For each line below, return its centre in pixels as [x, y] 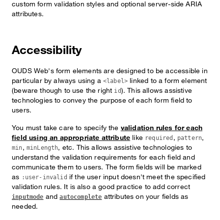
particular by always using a [57, 80]
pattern [190, 138]
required [159, 138]
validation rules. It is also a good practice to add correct [101, 186]
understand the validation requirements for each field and [103, 157]
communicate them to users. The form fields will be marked [107, 167]
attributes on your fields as [145, 196]
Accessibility [47, 50]
